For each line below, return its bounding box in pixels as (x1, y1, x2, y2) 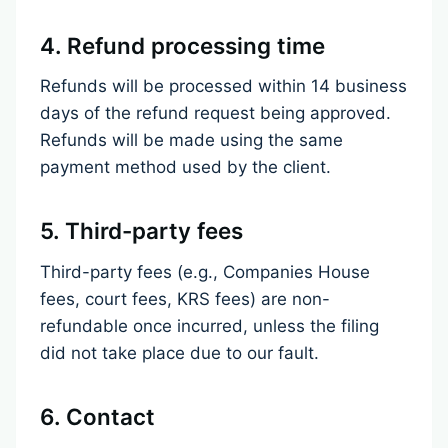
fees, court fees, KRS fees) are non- (40, 288, 330, 309)
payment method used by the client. (40, 156, 331, 177)
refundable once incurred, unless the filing (40, 315, 379, 336)
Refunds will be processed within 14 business (40, 75, 407, 96)
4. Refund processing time (40, 31, 325, 59)
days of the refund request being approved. (40, 102, 391, 123)
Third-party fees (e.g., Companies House (40, 261, 370, 282)
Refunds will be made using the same (40, 129, 343, 150)
